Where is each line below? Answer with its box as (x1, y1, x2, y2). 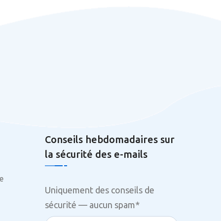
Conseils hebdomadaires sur (45, 134, 175, 145)
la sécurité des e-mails (45, 148, 147, 160)
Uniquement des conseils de (45, 185, 154, 195)
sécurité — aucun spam (45, 200, 135, 210)
